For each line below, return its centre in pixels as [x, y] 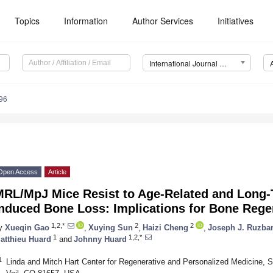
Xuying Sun [111, 227]
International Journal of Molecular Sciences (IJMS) [223, 63]
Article [57, 172]
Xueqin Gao [27, 227]
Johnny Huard [100, 239]
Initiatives [236, 21]
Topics [27, 21]
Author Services [163, 21]
